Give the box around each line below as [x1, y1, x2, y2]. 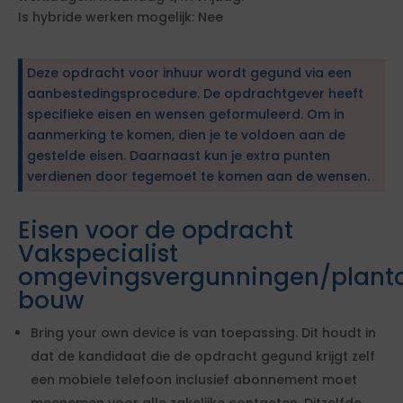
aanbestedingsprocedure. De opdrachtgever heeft [27, 85, 363, 103]
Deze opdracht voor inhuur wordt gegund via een [27, 64, 352, 82]
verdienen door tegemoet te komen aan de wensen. [27, 167, 370, 185]
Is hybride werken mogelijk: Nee [18, 8, 223, 26]
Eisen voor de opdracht [18, 214, 293, 246]
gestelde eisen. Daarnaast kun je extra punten [27, 147, 330, 165]
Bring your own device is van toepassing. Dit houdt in [31, 324, 376, 342]
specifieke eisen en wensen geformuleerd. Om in [27, 105, 345, 123]
